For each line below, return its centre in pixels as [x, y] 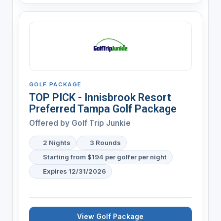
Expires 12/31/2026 [74, 171]
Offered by [50, 123]
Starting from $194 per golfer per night [105, 157]
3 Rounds [106, 142]
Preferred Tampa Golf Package [103, 109]
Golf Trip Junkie [101, 123]
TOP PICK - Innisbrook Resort [100, 97]
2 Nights [56, 142]
